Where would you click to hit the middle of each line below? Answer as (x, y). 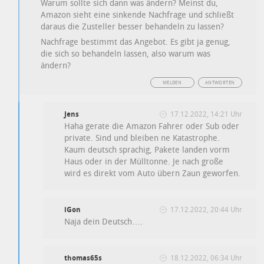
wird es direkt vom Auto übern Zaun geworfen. (153, 173)
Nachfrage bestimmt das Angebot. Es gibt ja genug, (136, 42)
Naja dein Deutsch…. (104, 222)
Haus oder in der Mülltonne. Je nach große (144, 161)
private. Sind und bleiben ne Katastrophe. (142, 138)
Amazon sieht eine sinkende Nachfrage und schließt (138, 15)
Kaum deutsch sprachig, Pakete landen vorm (147, 150)
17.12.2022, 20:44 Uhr (206, 209)
